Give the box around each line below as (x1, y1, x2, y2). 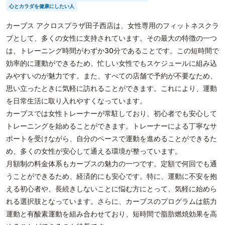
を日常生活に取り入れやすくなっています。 (6, 96, 147, 105)
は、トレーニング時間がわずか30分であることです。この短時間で (6, 46, 219, 55)
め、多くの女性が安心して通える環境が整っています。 (6, 147, 182, 155)
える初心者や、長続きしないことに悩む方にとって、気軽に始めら (6, 184, 217, 193)
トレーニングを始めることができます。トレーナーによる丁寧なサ (6, 122, 217, 130)
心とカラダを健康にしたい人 (9, 3, 74, 9)
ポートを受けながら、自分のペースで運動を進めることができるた (6, 134, 217, 143)
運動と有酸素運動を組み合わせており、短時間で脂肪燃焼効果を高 (6, 209, 217, 218)
